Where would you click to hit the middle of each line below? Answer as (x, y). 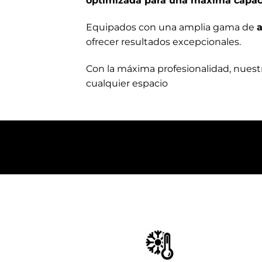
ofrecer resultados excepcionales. (163, 42)
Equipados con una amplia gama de (171, 27)
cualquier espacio (127, 83)
